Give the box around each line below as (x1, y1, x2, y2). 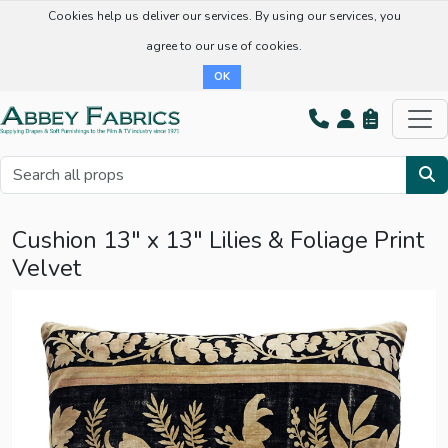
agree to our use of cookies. (146, 38, 302, 54)
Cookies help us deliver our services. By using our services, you (47, 8, 401, 24)
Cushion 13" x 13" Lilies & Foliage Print (12, 223, 424, 256)
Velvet (12, 251, 81, 284)
